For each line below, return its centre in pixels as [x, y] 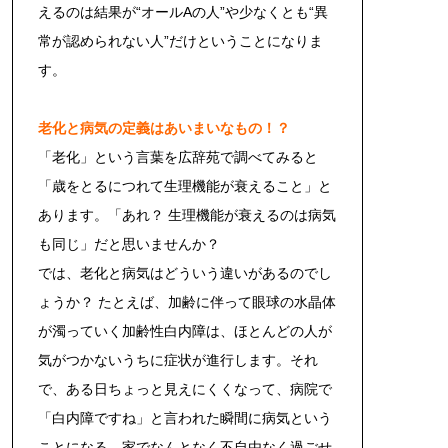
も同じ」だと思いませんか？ [129, 243]
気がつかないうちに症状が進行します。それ [178, 359]
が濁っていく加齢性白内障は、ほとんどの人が [185, 330]
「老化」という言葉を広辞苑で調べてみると [178, 156]
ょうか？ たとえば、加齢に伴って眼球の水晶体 [187, 301]
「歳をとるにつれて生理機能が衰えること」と [185, 185]
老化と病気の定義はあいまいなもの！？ [164, 127]
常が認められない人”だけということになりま [180, 40]
